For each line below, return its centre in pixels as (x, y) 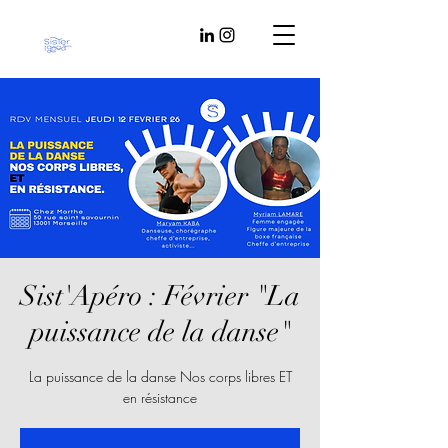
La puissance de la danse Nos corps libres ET (160, 376)
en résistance (160, 397)
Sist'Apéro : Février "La (160, 296)
